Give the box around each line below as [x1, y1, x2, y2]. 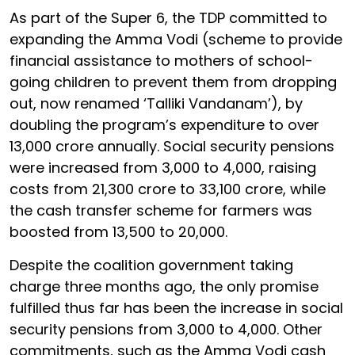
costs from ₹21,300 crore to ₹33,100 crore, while [10, 178, 326, 199]
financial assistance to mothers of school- [10, 50, 313, 71]
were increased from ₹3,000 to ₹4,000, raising [10, 157, 316, 177]
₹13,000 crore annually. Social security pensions [10, 136, 334, 156]
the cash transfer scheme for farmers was [10, 200, 312, 220]
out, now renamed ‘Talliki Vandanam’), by [10, 93, 303, 113]
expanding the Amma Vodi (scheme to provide [10, 29, 342, 49]
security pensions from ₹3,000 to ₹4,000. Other [10, 319, 323, 339]
